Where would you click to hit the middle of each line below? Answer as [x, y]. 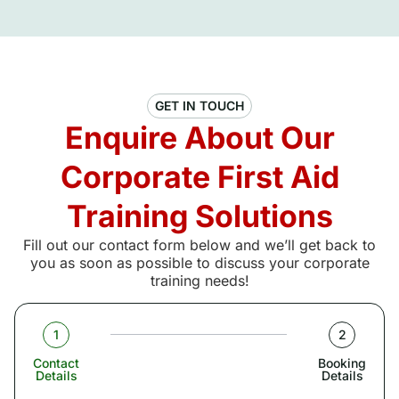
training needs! [199, 281]
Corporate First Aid [199, 177]
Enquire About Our [199, 138]
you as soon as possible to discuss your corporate [199, 263]
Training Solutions [199, 216]
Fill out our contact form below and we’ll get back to [199, 245]
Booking [342, 362]
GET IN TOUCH [199, 106]
